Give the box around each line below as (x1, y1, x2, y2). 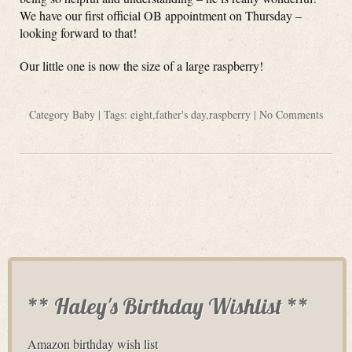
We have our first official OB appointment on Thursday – (20, 7, 302, 24)
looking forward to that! (20, 24, 137, 41)
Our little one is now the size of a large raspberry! (20, 57, 263, 74)
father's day (156, 107, 206, 122)
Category (29, 107, 72, 122)
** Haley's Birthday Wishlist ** (27, 292, 309, 320)
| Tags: (95, 107, 130, 122)
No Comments (259, 107, 323, 122)
